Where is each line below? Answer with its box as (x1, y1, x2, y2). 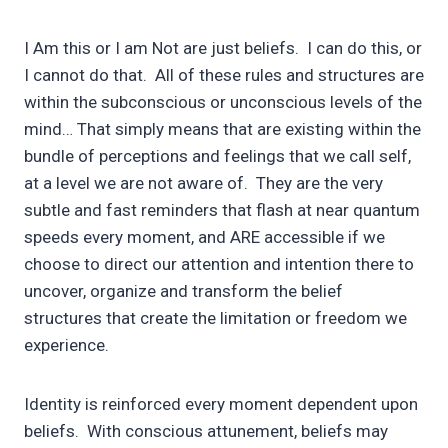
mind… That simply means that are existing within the (24, 119, 421, 140)
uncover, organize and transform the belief (24, 281, 343, 302)
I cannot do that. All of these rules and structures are (24, 65, 424, 86)
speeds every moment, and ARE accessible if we (24, 227, 385, 248)
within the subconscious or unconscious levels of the (24, 92, 422, 113)
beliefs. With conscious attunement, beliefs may (24, 421, 388, 442)
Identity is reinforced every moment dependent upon (24, 394, 418, 415)
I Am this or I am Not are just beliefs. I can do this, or (24, 38, 422, 59)
